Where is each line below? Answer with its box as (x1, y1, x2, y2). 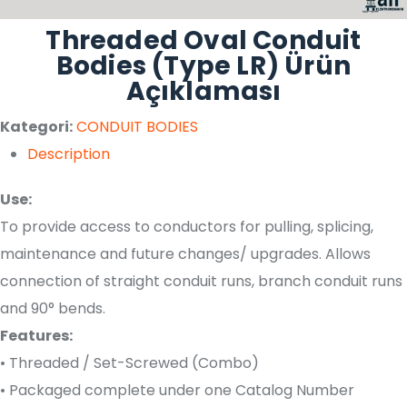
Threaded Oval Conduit (45, 23, 362, 59)
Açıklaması (125, 74, 282, 110)
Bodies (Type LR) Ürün (55, 48, 352, 84)
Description (27, 144, 110, 165)
